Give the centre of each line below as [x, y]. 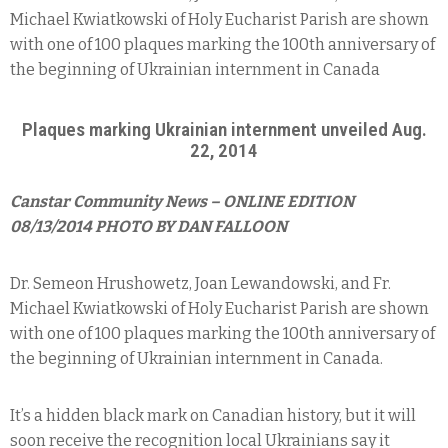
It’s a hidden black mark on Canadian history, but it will [213, 415]
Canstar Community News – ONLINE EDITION [182, 201]
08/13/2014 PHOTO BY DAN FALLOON [148, 226]
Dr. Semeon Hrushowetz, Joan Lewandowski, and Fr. [200, 283]
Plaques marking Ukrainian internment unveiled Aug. [224, 129]
